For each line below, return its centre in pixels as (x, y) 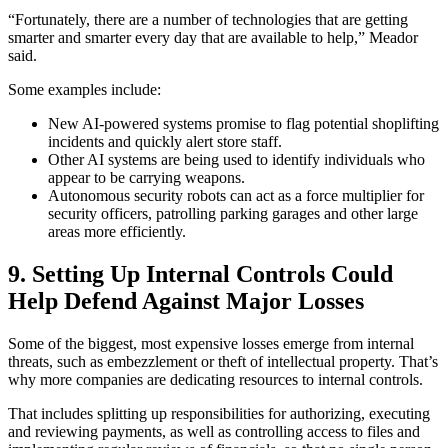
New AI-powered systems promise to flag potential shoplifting (243, 124)
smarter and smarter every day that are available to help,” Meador (213, 38)
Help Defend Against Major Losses (186, 301)
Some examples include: (86, 90)
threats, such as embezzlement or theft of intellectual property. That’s (223, 362)
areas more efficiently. (117, 232)
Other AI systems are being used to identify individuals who (236, 160)
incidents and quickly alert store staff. (167, 142)
